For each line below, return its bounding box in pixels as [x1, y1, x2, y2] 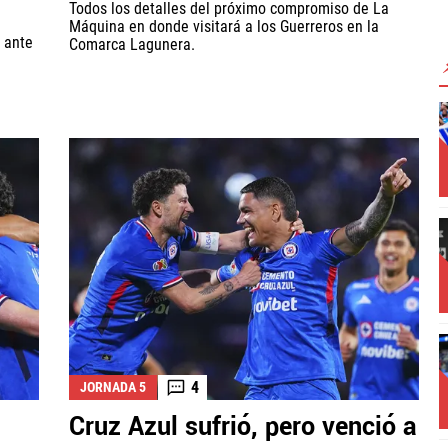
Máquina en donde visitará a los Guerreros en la [69, 17, 379, 37]
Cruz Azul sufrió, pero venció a [69, 409, 417, 446]
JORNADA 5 [80, 379, 146, 396]
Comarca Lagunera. [69, 35, 195, 55]
